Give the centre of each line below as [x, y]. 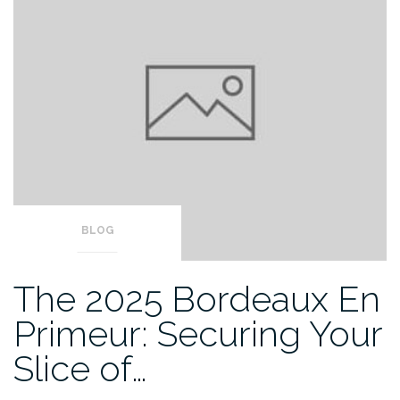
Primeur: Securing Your [198, 334]
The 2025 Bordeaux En [197, 299]
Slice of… [80, 369]
